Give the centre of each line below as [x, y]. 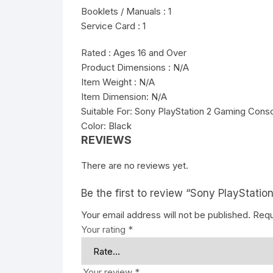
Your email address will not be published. [166, 215]
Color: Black [106, 126]
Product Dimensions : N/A [135, 67]
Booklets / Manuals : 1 [126, 11]
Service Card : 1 [113, 26]
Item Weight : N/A [118, 82]
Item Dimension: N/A [124, 97]
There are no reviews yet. [135, 165]
